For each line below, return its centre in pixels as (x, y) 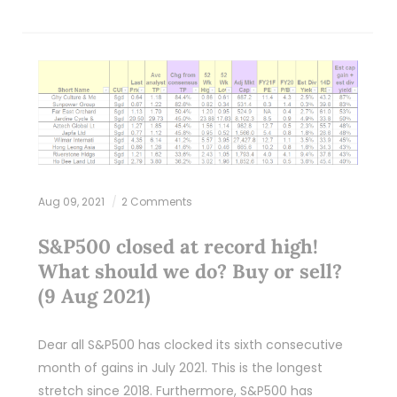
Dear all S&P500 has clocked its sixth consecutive (190, 345)
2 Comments (156, 202)
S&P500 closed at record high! (178, 247)
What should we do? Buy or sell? (190, 272)
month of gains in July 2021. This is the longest (180, 368)
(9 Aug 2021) (94, 296)
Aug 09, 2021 (72, 202)
